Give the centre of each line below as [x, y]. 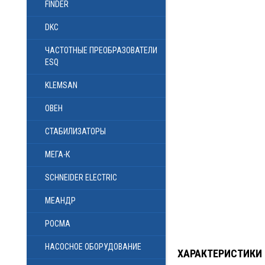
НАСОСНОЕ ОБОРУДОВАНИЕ [93, 247]
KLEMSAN [61, 85]
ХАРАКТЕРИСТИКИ [219, 253]
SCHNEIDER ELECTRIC [81, 177]
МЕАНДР [60, 201]
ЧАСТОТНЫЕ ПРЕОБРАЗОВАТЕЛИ [101, 50]
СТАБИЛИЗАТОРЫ [75, 131]
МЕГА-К [57, 154]
